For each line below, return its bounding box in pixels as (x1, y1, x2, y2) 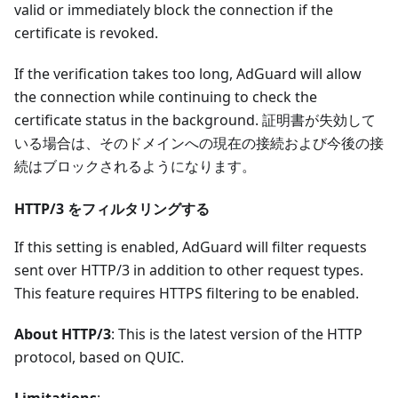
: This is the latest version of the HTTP (111, 324, 362, 345)
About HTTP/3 (14, 324, 111, 345)
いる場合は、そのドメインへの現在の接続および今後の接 (14, 133, 384, 154)
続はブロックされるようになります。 (14, 156, 256, 177)
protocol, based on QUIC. (14, 347, 184, 368)
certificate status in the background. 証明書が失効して (14, 110, 376, 131)
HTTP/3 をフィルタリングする (14, 199, 210, 219)
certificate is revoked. (14, 23, 158, 44)
